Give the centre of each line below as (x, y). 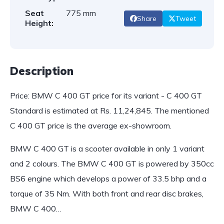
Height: (39, 23)
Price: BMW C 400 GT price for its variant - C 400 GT (106, 95)
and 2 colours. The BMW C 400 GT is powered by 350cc (112, 163)
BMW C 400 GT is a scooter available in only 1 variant (107, 148)
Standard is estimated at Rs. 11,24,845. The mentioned (109, 110)
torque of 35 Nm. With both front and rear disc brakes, (107, 193)
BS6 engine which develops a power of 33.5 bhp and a (108, 178)
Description (42, 71)
